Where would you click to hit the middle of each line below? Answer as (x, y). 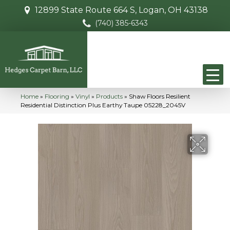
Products (109, 97)
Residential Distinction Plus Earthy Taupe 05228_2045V (103, 105)
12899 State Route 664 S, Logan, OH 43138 (121, 10)
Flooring (57, 97)
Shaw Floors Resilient (160, 97)
